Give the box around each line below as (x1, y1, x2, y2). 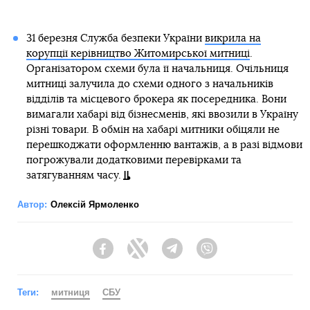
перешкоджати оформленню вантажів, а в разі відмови (26, 139, 302, 150)
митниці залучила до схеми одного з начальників (26, 78, 273, 89)
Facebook (113, 249, 157, 261)
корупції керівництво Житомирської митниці (26, 48, 250, 59)
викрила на (204, 33, 261, 44)
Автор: (17, 199, 47, 210)
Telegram (183, 249, 224, 261)
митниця (51, 286, 90, 298)
